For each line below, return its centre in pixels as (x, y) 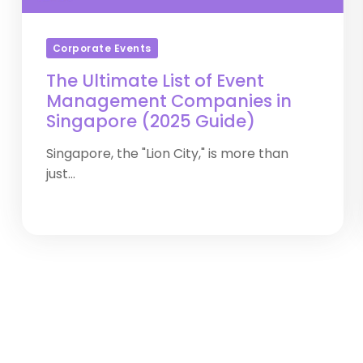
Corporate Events (102, 48)
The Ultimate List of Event (155, 81)
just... (61, 174)
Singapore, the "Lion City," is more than (167, 154)
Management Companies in (169, 101)
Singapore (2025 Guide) (151, 121)
